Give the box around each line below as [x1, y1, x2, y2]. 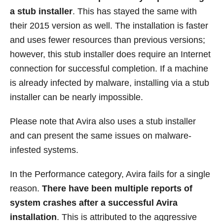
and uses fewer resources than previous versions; [10, 35, 205, 45]
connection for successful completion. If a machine [10, 63, 208, 74]
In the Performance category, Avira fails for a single [10, 169, 210, 179]
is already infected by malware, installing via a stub [10, 77, 209, 88]
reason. [10, 183, 42, 193]
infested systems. [10, 145, 78, 155]
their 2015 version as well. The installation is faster [10, 20, 208, 31]
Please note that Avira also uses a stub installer [10, 116, 196, 126]
